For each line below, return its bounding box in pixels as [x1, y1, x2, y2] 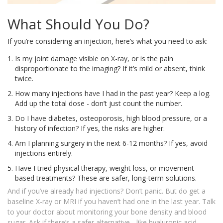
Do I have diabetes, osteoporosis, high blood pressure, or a [15, 113, 207, 123]
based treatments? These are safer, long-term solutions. [15, 173, 197, 183]
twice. [15, 74, 33, 84]
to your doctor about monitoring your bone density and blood [7, 207, 207, 217]
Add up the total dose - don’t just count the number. [15, 99, 182, 109]
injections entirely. [15, 148, 73, 158]
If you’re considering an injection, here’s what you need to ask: [7, 36, 208, 46]
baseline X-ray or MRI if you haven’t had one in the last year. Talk [7, 197, 216, 207]
